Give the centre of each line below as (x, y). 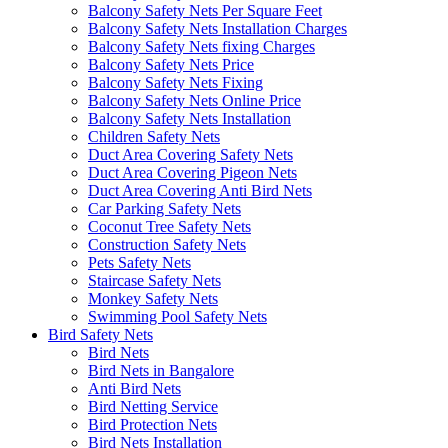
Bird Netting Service (153, 406)
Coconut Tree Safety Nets (169, 226)
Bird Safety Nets (100, 334)
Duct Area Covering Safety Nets (190, 154)
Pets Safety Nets (139, 262)
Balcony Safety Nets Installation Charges (217, 28)
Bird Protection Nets (152, 424)
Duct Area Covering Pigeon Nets (192, 172)
